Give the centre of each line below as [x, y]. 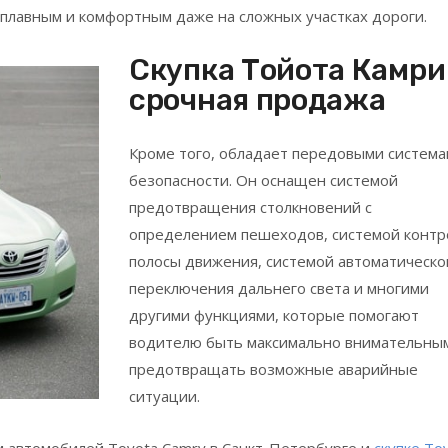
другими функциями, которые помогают [274, 314]
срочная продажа [257, 99]
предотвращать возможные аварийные [273, 368]
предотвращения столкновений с [250, 206]
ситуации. [164, 395]
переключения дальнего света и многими [279, 287]
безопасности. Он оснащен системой [263, 179]
